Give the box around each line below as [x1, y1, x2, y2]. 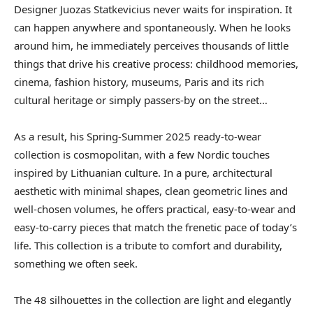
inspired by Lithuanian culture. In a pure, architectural [14, 166, 272, 180]
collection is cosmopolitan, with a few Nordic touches [14, 147, 270, 162]
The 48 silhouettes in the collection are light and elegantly [14, 293, 291, 307]
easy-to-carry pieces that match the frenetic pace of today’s [14, 220, 297, 235]
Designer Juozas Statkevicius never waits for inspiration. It [14, 2, 292, 17]
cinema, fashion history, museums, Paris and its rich [14, 75, 264, 89]
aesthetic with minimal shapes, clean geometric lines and [14, 184, 288, 198]
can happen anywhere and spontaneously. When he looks [14, 20, 291, 35]
